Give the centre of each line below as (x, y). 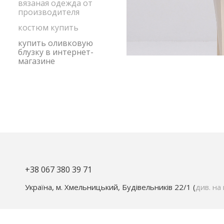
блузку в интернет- (56, 52)
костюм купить (48, 27)
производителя (49, 12)
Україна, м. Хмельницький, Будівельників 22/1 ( (110, 187)
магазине (36, 61)
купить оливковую (55, 43)
